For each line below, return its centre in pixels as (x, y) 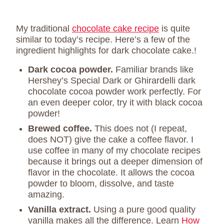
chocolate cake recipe (115, 29)
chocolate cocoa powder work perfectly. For (114, 92)
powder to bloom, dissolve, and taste (101, 184)
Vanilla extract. (61, 210)
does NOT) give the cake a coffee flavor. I (111, 140)
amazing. (46, 195)
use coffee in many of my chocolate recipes (114, 151)
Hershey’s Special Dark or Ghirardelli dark (112, 81)
